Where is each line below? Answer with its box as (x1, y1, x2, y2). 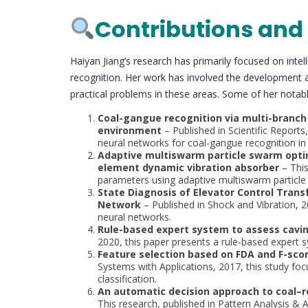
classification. (98, 272, 157, 285)
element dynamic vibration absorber (98, 160, 279, 174)
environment (98, 123, 162, 137)
